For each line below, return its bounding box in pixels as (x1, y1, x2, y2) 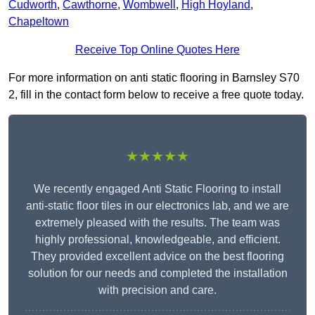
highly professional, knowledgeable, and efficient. (34, 233, 281, 246)
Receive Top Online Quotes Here (75, 44, 240, 56)
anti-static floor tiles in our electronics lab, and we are (26, 200, 289, 212)
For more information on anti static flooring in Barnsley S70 (8, 72, 300, 84)
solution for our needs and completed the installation (27, 267, 288, 280)
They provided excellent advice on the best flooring (31, 250, 284, 263)
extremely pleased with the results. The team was (35, 217, 280, 229)
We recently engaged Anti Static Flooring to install (34, 183, 281, 195)
